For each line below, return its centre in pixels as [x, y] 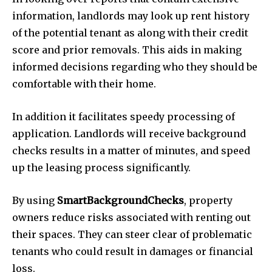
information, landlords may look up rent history [131, 15]
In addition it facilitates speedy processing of [124, 116]
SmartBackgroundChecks [121, 200]
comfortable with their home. [84, 83]
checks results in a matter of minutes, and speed [131, 150]
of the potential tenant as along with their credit [130, 32]
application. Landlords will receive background [129, 133]
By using [35, 200]
